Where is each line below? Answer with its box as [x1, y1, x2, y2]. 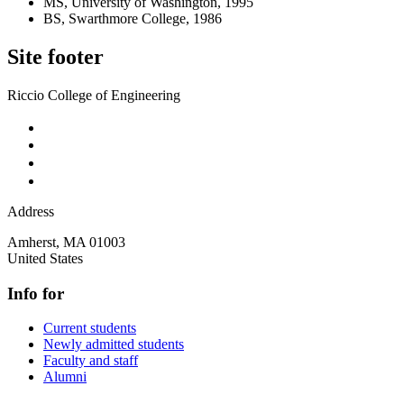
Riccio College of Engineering [7, 87, 180, 103]
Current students [43, 320, 136, 336]
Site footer [7, 44, 104, 69]
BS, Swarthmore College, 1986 [43, 10, 222, 26]
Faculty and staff [43, 353, 138, 369]
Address [7, 203, 54, 219]
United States [7, 250, 83, 266]
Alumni [43, 369, 87, 385]
